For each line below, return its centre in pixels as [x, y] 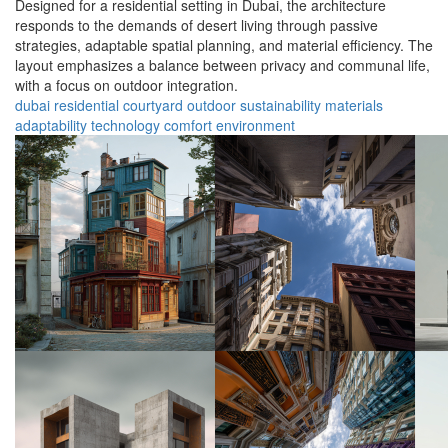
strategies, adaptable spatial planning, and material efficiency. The [224, 45]
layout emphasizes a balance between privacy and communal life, [222, 65]
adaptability [51, 125]
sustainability [280, 105]
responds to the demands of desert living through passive [196, 25]
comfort [188, 125]
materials [354, 105]
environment [255, 125]
